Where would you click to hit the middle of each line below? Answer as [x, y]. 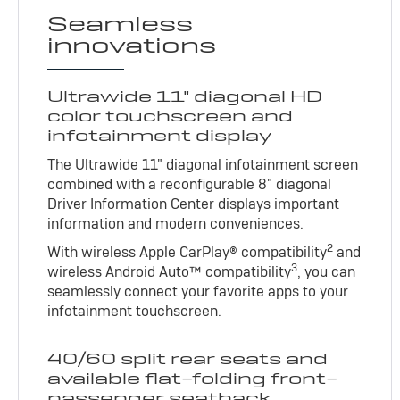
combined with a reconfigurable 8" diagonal [190, 184]
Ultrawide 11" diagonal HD [185, 96]
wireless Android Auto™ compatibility [170, 271]
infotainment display [160, 135]
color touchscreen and [171, 115]
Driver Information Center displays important [194, 204]
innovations [132, 45]
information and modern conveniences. [176, 223]
